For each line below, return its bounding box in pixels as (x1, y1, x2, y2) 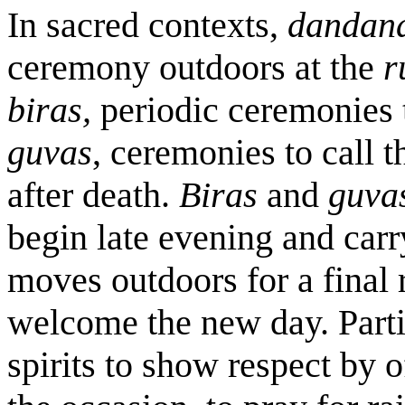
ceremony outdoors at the (7, 47, 383, 88)
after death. (7, 174, 179, 215)
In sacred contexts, (7, 5, 287, 45)
